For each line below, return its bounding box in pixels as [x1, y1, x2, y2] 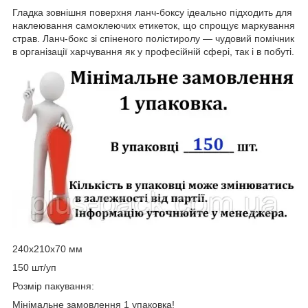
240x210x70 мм [12, 243, 82, 254]
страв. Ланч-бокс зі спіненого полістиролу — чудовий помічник [12, 32, 294, 44]
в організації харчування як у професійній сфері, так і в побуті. [12, 45, 294, 57]
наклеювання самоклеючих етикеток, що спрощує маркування [12, 19, 295, 31]
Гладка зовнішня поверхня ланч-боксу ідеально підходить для [12, 6, 292, 18]
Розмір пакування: [12, 280, 94, 291]
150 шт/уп [12, 261, 56, 273]
